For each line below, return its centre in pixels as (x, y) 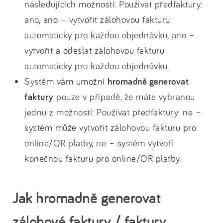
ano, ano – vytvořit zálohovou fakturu (97, 19)
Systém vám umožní (66, 81)
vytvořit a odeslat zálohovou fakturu (94, 50)
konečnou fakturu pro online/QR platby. (103, 158)
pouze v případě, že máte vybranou (124, 97)
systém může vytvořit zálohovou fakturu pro (110, 127)
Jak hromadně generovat (86, 198)
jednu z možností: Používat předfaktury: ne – (113, 112)
